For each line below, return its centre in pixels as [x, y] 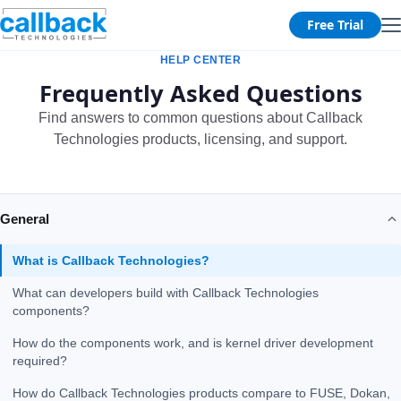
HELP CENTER [200, 60]
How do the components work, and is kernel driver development [193, 343]
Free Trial [335, 25]
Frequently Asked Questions [200, 93]
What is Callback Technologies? [111, 260]
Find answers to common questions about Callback [200, 118]
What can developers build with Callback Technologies [166, 293]
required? [40, 361]
